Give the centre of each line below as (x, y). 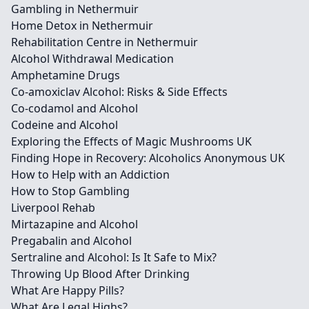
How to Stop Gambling (70, 191)
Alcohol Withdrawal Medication (92, 59)
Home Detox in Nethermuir (82, 26)
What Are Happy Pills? (68, 290)
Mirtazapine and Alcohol (74, 224)
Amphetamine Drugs (66, 75)
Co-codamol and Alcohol (74, 108)
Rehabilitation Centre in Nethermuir (104, 42)
